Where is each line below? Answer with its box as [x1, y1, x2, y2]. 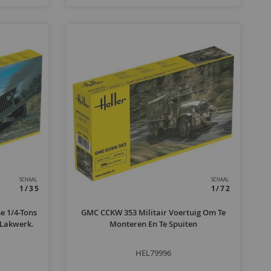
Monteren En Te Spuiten [109, 218, 198, 230]
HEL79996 [135, 247, 172, 259]
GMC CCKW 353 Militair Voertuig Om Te [81, 207, 226, 218]
